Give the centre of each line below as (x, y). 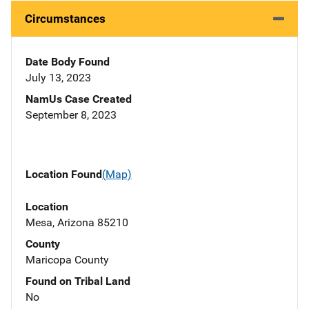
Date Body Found (68, 62)
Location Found (64, 175)
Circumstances (65, 19)
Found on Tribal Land (78, 281)
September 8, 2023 (71, 115)
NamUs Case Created (79, 99)
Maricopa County (67, 259)
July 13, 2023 (58, 78)
